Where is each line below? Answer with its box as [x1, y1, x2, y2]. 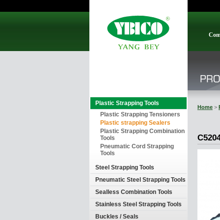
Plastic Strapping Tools [95, 100, 159, 107]
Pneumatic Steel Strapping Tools [95, 176, 186, 183]
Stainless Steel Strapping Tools [95, 201, 182, 208]
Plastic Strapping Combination [100, 128, 185, 135]
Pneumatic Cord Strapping [100, 143, 174, 150]
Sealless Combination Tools [95, 189, 172, 195]
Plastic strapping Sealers [100, 119, 170, 126]
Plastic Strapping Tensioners [100, 111, 180, 118]
